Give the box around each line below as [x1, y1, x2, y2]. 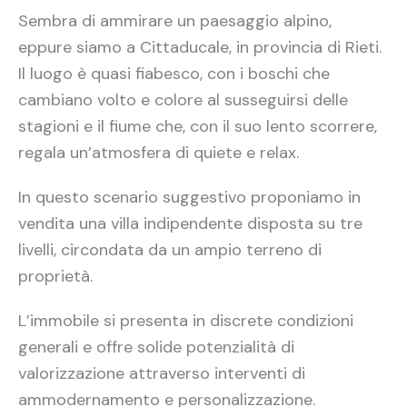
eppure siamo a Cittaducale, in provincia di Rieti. [18, 35, 382, 58]
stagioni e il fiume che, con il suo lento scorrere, [18, 114, 377, 137]
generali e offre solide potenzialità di [18, 335, 294, 358]
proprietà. [18, 264, 93, 287]
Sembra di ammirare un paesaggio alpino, [18, 9, 332, 32]
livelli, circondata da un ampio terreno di [18, 238, 322, 261]
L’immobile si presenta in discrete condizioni [18, 309, 353, 332]
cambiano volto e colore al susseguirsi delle [18, 88, 348, 111]
